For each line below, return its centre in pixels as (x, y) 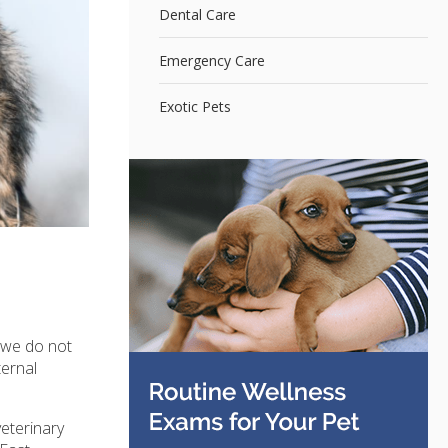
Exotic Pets (194, 106)
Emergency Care (211, 60)
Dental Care (197, 14)
